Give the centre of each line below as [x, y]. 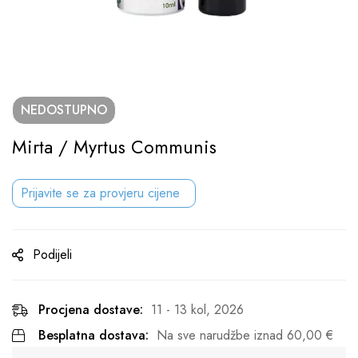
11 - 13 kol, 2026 [197, 310]
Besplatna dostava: [93, 335]
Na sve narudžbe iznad [222, 335]
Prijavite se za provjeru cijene [100, 193]
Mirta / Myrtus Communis [114, 147]
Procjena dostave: [91, 310]
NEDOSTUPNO [64, 110]
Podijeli [52, 255]
